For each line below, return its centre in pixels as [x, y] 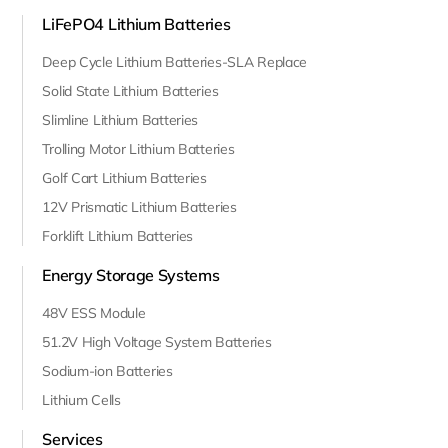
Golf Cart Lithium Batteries [124, 178]
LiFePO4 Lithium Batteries [136, 24]
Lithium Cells [81, 400]
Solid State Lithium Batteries [130, 91]
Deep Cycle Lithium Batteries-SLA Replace [175, 62]
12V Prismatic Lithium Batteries [139, 207]
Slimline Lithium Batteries [120, 120]
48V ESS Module [94, 313]
